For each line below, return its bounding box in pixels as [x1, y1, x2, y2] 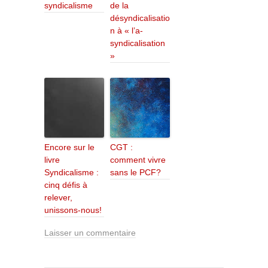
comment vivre [110, 155, 166, 165]
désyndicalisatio [110, 13, 170, 23]
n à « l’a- [110, 26, 143, 36]
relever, [44, 193, 72, 203]
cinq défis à [44, 180, 87, 190]
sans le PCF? [110, 167, 161, 178]
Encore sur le [44, 142, 95, 153]
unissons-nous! [44, 205, 102, 215]
